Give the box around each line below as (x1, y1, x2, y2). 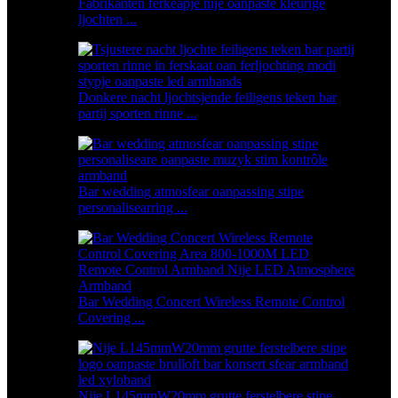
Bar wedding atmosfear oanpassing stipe (78, 184, 304, 200)
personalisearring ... (78, 200, 187, 216)
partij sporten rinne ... (78, 106, 197, 122)
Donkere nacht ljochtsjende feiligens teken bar (78, 90, 337, 106)
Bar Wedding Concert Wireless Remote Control (78, 294, 345, 310)
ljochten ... (78, 12, 137, 28)
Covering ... (78, 310, 145, 326)
